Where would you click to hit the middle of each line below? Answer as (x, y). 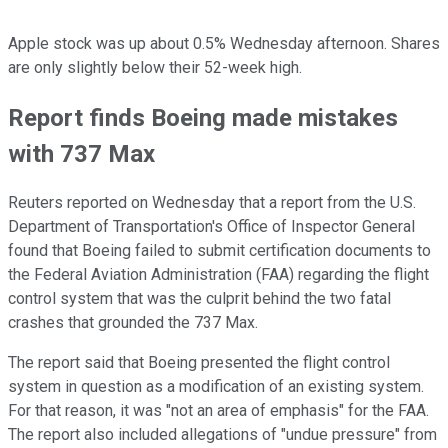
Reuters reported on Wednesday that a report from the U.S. (212, 203)
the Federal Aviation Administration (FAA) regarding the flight (218, 275)
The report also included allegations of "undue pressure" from (222, 435)
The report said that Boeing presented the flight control (199, 363)
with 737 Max (81, 153)
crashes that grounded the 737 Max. (133, 323)
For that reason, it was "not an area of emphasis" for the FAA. (218, 411)
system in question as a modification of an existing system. (216, 387)
